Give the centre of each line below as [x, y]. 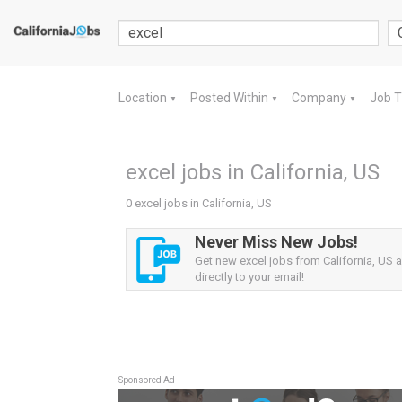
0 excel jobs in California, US [199, 203]
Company [320, 98]
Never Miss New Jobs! [276, 242]
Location [144, 98]
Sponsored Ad [147, 380]
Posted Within [231, 98]
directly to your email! [249, 277]
